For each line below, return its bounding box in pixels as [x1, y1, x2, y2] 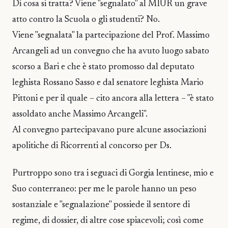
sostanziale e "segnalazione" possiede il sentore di [12, 201, 190, 210]
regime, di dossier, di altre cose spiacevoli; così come [12, 216, 204, 226]
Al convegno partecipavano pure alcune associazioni [12, 125, 206, 135]
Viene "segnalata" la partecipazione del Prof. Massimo [12, 31, 210, 40]
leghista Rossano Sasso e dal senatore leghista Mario [12, 78, 204, 88]
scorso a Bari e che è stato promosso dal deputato [12, 62, 194, 72]
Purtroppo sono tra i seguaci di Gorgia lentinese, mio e [12, 169, 214, 179]
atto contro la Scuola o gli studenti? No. [12, 15, 160, 24]
